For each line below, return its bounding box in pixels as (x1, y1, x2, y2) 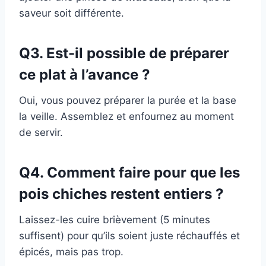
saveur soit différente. (19, 7, 124, 20)
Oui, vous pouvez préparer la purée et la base (19, 94, 236, 107)
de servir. (19, 126, 63, 139)
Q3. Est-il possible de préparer (19, 45, 229, 62)
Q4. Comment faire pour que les (19, 164, 240, 182)
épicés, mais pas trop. (19, 246, 123, 258)
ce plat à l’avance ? (19, 66, 150, 84)
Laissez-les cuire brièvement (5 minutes (19, 214, 210, 226)
